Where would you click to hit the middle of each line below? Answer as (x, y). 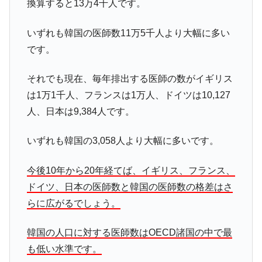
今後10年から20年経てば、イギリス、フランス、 (131, 170)
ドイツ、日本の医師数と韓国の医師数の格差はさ (130, 187)
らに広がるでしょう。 (73, 203)
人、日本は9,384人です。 (80, 111)
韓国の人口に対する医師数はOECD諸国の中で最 (129, 233)
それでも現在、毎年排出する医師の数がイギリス (130, 78)
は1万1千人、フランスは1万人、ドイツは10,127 (128, 95)
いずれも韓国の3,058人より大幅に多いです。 (123, 141)
